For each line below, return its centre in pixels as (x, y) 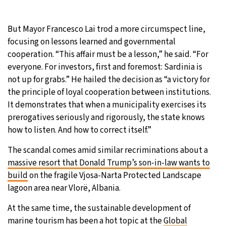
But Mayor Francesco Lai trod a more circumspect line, (106, 29)
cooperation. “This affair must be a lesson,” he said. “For (108, 54)
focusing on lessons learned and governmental (92, 42)
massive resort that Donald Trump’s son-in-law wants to (109, 163)
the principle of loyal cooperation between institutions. (109, 92)
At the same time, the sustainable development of (99, 208)
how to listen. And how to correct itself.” (79, 130)
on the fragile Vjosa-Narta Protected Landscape (115, 175)
